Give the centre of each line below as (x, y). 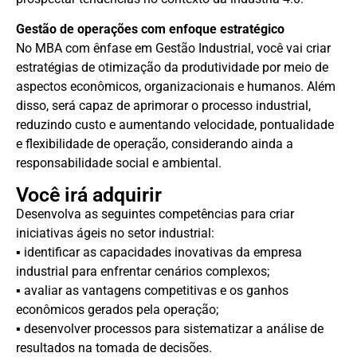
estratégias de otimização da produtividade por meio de (172, 68)
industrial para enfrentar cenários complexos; (143, 271)
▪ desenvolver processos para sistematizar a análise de (170, 328)
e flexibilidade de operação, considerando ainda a (155, 144)
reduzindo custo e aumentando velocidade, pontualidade (175, 125)
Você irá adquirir (89, 194)
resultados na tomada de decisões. (114, 347)
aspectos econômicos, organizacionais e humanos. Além (176, 87)
